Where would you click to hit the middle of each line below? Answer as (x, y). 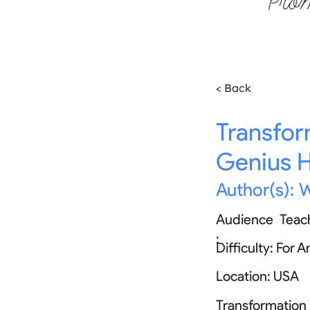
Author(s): (255, 190)
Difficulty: (245, 248)
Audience (245, 219)
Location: (243, 276)
